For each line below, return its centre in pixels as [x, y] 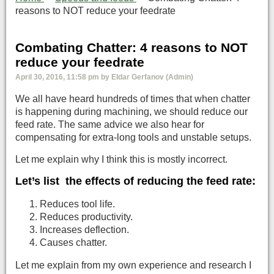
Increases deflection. [84, 230]
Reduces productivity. [86, 217]
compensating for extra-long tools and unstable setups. [133, 138]
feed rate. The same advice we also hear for [110, 125]
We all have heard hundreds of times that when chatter [133, 99]
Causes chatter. [73, 243]
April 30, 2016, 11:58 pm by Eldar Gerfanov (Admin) [104, 77]
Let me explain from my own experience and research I [133, 265]
